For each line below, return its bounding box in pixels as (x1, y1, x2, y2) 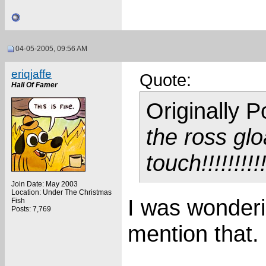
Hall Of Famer (11, 81, 58, 89)
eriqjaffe (11, 68, 52, 80)
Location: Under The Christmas (11, 188, 112, 197)
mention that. (128, 221, 259, 246)
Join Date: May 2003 (11, 180, 78, 188)
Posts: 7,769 (11, 205, 51, 213)
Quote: (140, 71, 191, 90)
